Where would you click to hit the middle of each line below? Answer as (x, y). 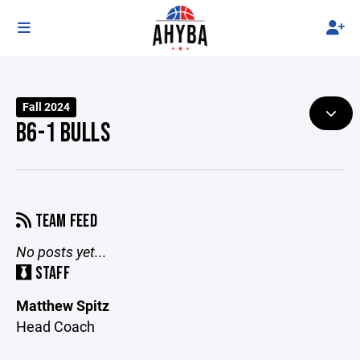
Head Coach (55, 326)
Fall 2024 (47, 107)
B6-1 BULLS (63, 133)
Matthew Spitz (63, 305)
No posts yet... (61, 252)
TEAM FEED (65, 221)
